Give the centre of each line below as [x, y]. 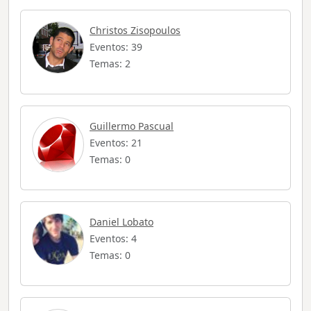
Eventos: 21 [116, 143]
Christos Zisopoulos [135, 31]
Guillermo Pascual [132, 126]
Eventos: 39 [116, 47]
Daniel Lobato [121, 222]
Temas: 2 [110, 64]
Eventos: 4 [113, 239]
